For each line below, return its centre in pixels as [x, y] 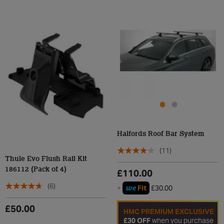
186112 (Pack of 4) [36, 169]
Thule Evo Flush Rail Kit [46, 159]
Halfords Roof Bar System [161, 134]
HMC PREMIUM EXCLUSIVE [169, 211]
